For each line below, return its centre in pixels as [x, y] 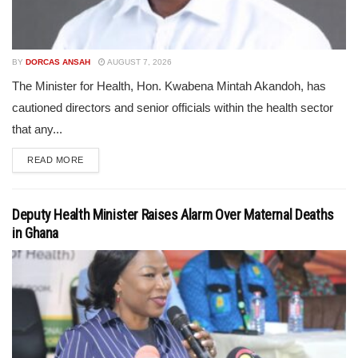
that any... [37, 129]
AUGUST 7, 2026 [139, 62]
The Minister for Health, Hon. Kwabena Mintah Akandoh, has [169, 86]
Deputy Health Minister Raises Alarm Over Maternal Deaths [173, 215]
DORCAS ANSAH [58, 62]
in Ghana [36, 233]
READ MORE [56, 160]
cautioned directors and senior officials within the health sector [173, 107]
